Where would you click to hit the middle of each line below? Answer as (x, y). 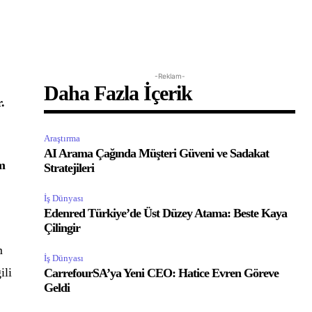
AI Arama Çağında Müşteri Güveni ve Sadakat (157, 153)
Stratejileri (69, 168)
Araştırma (62, 138)
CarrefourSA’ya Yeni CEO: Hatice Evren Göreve (162, 273)
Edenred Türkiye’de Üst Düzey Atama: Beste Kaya (166, 213)
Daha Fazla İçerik (118, 93)
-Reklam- (170, 76)
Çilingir (62, 228)
